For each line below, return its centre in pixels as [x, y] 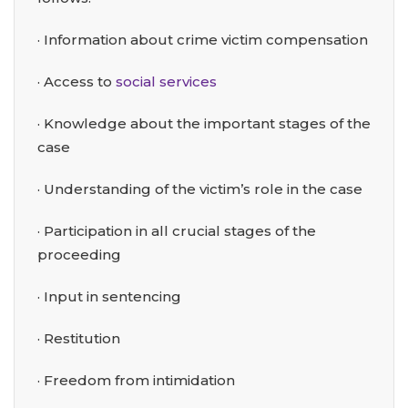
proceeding [79, 255]
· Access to [76, 82]
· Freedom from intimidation [136, 381]
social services [166, 82]
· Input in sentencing [109, 297]
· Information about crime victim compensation [203, 40]
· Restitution [79, 339]
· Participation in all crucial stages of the [177, 231]
